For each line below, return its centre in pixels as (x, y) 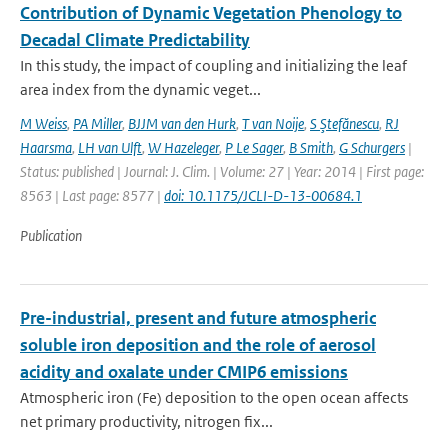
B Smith (311, 147)
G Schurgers (372, 147)
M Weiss (43, 123)
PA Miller (97, 123)
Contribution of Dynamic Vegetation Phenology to (211, 13)
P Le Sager (254, 147)
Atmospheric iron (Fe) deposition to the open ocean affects (214, 397)
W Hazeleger (183, 147)
